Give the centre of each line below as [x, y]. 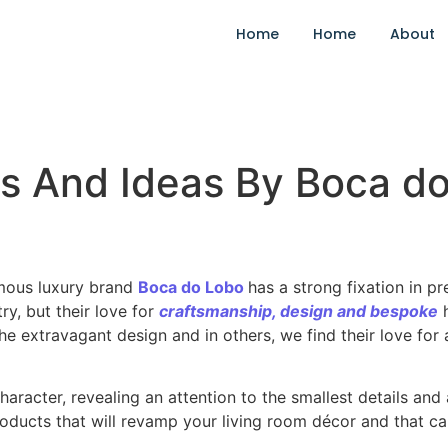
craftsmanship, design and [264, 311]
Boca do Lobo [191, 287]
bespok [399, 311]
